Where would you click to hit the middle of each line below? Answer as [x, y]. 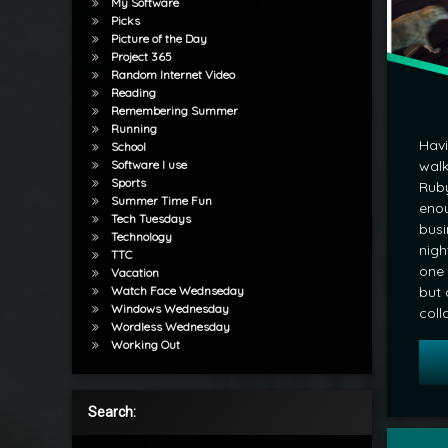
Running [133, 129]
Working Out [145, 345]
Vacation [134, 273]
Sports [128, 183]
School [128, 147]
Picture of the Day [158, 39]
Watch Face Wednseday [177, 291]
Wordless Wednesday [170, 327]
